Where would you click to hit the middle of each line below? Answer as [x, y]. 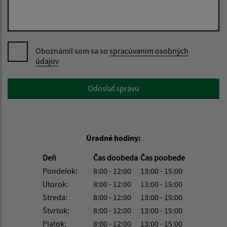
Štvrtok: [56, 211]
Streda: [55, 197]
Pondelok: [60, 171]
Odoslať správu [113, 88]
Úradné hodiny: [113, 138]
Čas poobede [162, 158]
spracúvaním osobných [149, 51]
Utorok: [55, 184]
